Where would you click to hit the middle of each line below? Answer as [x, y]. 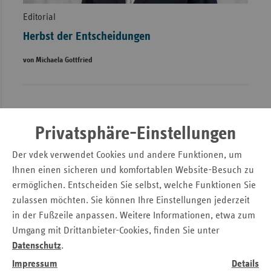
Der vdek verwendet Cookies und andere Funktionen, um [127, 155]
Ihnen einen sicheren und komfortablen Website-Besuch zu [133, 171]
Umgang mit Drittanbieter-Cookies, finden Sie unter [116, 231]
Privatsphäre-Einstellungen [135, 134]
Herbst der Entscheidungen [87, 37]
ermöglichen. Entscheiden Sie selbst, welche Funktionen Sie [134, 186]
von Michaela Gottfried [57, 60]
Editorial [39, 17]
